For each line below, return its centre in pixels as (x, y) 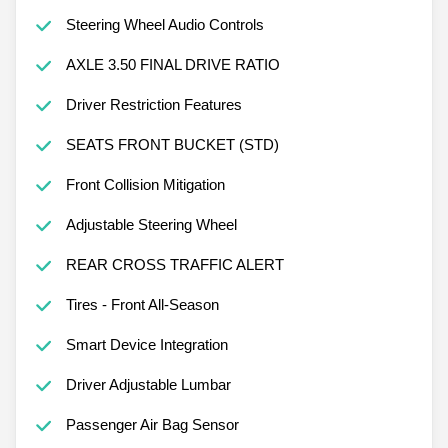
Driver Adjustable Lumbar (148, 384)
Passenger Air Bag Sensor (152, 424)
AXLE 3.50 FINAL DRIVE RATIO (172, 64)
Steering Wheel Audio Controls (164, 24)
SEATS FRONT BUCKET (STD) (172, 144)
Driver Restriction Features (153, 104)
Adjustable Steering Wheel (151, 224)
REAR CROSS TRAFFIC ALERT (174, 264)
